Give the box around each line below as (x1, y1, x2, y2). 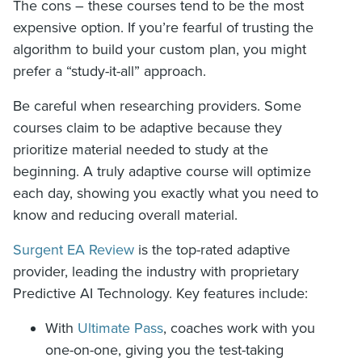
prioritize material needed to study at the (13, 141, 268, 159)
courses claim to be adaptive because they (13, 119, 282, 137)
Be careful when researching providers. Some (13, 97, 301, 116)
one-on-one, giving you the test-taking (45, 341, 284, 360)
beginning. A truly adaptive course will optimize (13, 162, 311, 181)
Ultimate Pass (78, 319, 163, 338)
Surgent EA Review (13, 241, 134, 259)
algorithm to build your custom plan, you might (13, 40, 306, 59)
